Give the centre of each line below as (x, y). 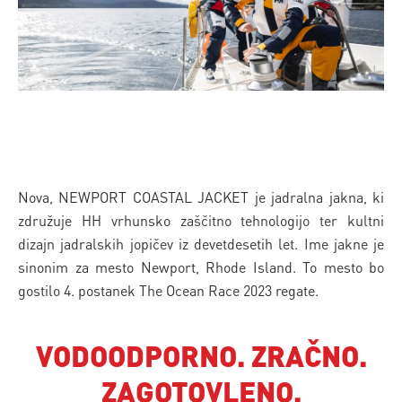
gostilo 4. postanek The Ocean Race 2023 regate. (168, 291)
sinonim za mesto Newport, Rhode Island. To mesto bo (201, 267)
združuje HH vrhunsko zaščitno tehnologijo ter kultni (201, 221)
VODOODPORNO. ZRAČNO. (201, 356)
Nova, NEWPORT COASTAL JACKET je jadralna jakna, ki (201, 197)
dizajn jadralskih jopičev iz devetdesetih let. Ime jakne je (201, 244)
